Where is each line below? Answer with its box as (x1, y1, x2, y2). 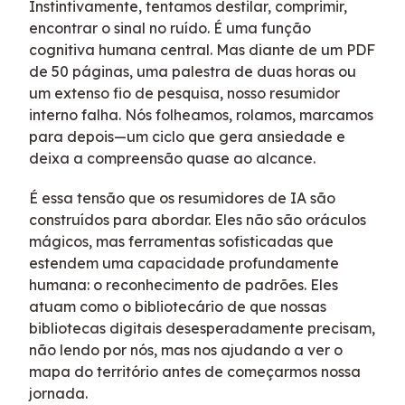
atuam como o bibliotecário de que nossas (29, 297, 326, 316)
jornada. (29, 384, 88, 402)
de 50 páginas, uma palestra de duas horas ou (29, 62, 356, 80)
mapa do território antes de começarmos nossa (29, 363, 361, 381)
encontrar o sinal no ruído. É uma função (29, 19, 311, 37)
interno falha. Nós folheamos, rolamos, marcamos (29, 106, 373, 124)
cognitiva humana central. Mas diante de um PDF (29, 41, 375, 59)
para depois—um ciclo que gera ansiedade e (29, 127, 345, 146)
